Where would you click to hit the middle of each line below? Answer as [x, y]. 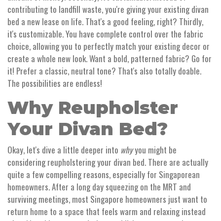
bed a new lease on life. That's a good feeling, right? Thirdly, [105, 22]
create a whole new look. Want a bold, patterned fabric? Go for [110, 59]
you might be [155, 150]
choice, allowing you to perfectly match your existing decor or [109, 46]
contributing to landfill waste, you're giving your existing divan [108, 9]
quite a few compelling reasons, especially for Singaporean [104, 175]
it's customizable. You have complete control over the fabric [105, 34]
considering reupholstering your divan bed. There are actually [108, 162]
